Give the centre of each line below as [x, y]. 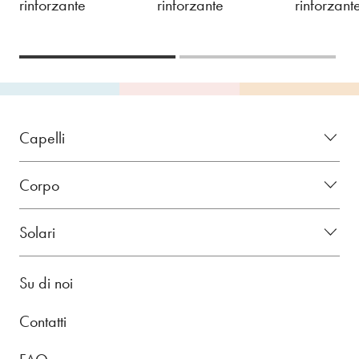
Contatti [43, 321]
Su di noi [46, 282]
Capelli [42, 137]
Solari [37, 232]
